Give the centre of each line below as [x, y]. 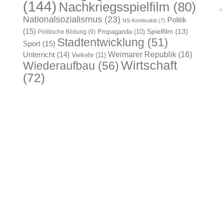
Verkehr [83, 55]
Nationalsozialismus [63, 19]
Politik [177, 19]
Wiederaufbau [59, 65]
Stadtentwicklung [101, 42]
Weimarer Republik [142, 54]
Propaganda [115, 31]
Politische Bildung [62, 32]
